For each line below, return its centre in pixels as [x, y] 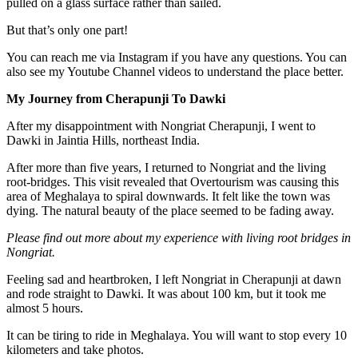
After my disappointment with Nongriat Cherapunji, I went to [161, 125]
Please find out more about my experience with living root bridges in [179, 237]
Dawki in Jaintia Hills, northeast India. [103, 140]
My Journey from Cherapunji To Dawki [116, 98]
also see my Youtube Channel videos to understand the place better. [175, 71]
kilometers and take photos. [75, 349]
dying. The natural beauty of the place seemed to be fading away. [170, 210]
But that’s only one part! [67, 30]
